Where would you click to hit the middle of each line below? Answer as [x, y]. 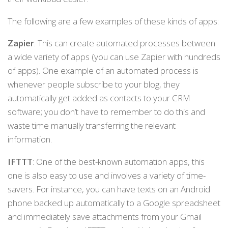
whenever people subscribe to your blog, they [94, 84]
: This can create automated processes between [125, 43]
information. [30, 139]
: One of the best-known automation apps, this [119, 162]
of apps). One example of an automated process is [103, 71]
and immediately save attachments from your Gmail [105, 217]
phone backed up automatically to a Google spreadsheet [114, 203]
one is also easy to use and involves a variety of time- [107, 176]
